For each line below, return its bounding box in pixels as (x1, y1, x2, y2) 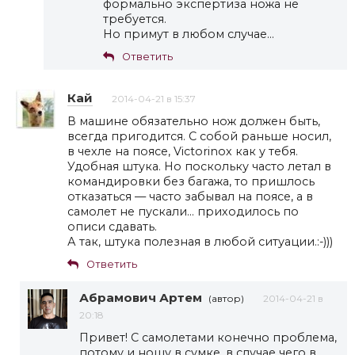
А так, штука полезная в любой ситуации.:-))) (67, 234, 333, 249)
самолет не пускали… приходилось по (67, 204, 299, 219)
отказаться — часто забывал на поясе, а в (67, 189, 313, 204)
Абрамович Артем (79, 289, 202, 305)
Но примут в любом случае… (103, 26, 274, 41)
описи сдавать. (67, 219, 157, 234)
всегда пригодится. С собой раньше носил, (67, 128, 331, 143)
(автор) (208, 292, 244, 304)
